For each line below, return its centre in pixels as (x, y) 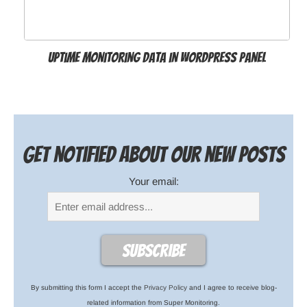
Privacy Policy (165, 288)
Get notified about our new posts (153, 155)
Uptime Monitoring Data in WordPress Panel (157, 58)
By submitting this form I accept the (87, 288)
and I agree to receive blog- (232, 288)
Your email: (153, 182)
